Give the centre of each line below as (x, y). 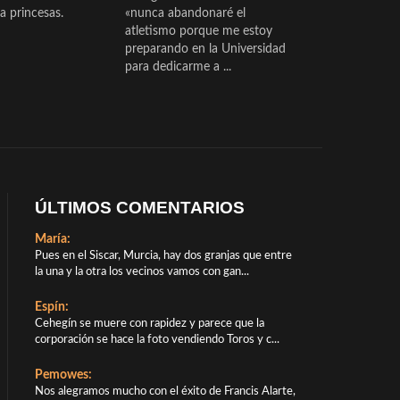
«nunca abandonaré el (185, 13)
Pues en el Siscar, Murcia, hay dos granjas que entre (163, 255)
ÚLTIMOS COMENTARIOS (139, 207)
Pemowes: (63, 375)
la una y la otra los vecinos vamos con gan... (142, 271)
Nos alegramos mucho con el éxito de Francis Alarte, (165, 391)
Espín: (51, 307)
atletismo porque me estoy (199, 31)
